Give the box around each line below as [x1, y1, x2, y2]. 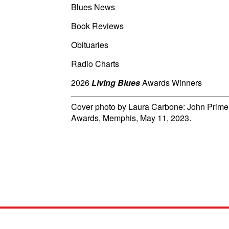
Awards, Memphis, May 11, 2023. [71, 112, 191, 124]
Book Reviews [71, 20, 124, 32]
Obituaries [71, 39, 108, 51]
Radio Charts [71, 58, 119, 70]
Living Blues [91, 77, 140, 88]
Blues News [71, 1, 115, 13]
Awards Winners [140, 77, 202, 88]
